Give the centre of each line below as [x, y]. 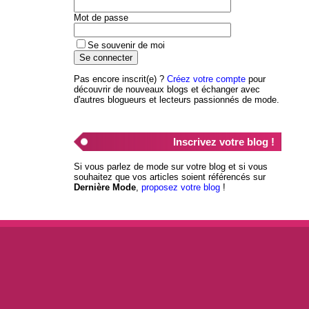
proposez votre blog [180, 187]
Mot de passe [101, 17]
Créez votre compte [206, 79]
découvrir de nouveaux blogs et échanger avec [167, 89]
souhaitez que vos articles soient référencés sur [169, 177]
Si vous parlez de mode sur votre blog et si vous [170, 166]
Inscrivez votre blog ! [223, 141]
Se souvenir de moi [126, 45]
